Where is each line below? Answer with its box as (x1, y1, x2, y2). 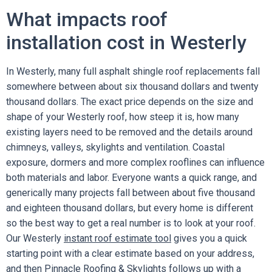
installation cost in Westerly (6, 31, 246, 54)
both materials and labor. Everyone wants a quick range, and (6, 172, 257, 183)
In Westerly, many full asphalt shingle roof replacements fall (6, 66, 260, 77)
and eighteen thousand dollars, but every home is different (6, 202, 253, 214)
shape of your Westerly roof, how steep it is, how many (6, 111, 239, 123)
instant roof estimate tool (64, 233, 171, 244)
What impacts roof (6, 8, 168, 31)
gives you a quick (171, 233, 247, 244)
